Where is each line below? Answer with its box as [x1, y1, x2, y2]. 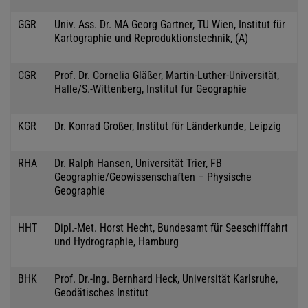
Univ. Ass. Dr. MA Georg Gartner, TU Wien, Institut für [54, 17, 285, 31]
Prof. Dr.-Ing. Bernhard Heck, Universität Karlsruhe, [54, 272, 278, 285]
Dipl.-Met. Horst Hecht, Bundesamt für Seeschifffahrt [54, 221, 288, 234]
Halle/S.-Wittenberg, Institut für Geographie [54, 82, 247, 96]
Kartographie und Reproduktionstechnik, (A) [54, 31, 248, 45]
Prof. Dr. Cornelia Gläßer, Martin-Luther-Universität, [54, 68, 279, 82]
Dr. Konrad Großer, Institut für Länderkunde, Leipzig [54, 119, 281, 133]
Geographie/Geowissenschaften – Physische [54, 170, 252, 184]
